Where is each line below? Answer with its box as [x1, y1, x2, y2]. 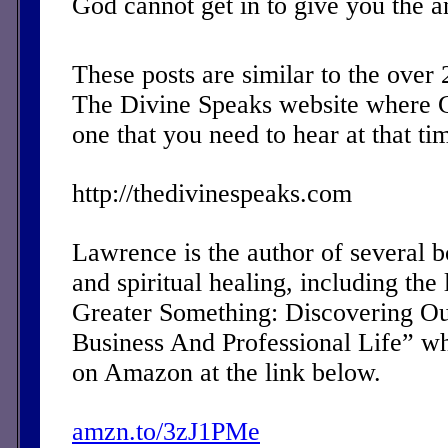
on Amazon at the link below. [72, 357, 388, 387]
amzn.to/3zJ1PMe [72, 416, 260, 446]
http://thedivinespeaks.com [72, 178, 352, 208]
